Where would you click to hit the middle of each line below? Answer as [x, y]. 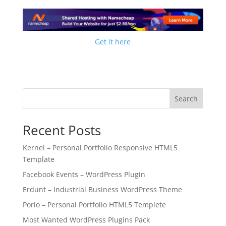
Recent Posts [62, 130]
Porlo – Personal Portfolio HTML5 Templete [94, 205]
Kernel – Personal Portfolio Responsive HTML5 [100, 148]
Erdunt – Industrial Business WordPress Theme [102, 190]
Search [186, 99]
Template [38, 159]
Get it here [113, 42]
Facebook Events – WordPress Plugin [84, 175]
